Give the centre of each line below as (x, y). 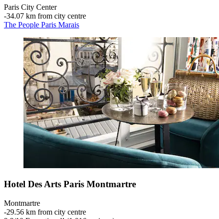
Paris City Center (30, 7)
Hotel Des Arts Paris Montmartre (70, 184)
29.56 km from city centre (46, 212)
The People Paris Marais (42, 24)
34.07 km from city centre (46, 16)
